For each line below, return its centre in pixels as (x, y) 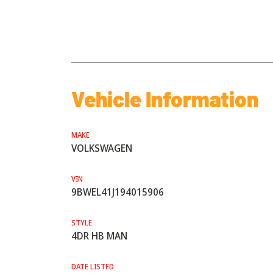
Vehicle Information (165, 99)
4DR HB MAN (99, 236)
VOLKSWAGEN (102, 148)
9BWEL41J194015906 (118, 192)
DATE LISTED (93, 267)
